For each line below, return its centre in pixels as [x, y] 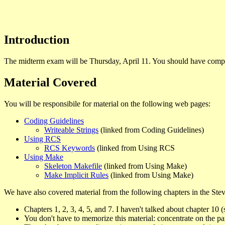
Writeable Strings [71, 130]
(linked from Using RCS [135, 148]
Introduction [37, 40]
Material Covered [50, 83]
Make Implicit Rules [76, 175]
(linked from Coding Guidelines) [151, 130]
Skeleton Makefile [73, 166]
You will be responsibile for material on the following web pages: [107, 104]
